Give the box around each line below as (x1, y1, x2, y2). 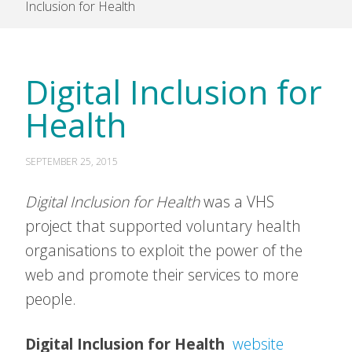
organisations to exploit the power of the (25, 240, 302, 261)
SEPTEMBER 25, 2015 (25, 155, 118, 168)
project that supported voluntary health (25, 215, 301, 236)
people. (25, 288, 76, 310)
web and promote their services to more (25, 264, 299, 285)
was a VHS (200, 191, 274, 212)
